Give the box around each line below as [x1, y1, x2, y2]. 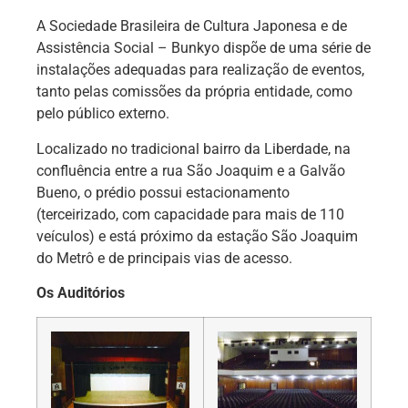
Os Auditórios [36, 284, 125, 301]
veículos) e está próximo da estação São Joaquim [36, 227, 358, 245]
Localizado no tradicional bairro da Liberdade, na [36, 139, 351, 158]
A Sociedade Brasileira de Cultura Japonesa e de [36, 17, 347, 36]
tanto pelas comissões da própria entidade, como [36, 83, 352, 101]
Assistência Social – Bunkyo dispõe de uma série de [36, 39, 371, 57]
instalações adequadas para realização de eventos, [36, 61, 364, 79]
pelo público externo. [36, 105, 169, 123]
